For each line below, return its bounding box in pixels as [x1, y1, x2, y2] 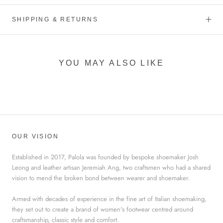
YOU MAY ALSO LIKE [58, 59, 165, 68]
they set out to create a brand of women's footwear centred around [12, 204, 193, 214]
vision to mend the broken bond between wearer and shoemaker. [12, 173, 190, 183]
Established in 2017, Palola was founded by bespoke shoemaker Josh [12, 152, 199, 162]
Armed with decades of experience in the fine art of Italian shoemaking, [12, 194, 207, 204]
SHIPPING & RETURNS [12, 15, 99, 23]
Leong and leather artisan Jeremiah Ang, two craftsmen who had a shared [12, 163, 211, 173]
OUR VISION [12, 133, 59, 140]
